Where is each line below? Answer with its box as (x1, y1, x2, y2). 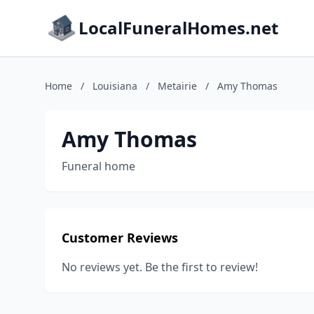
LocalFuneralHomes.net (78, 16, 278, 39)
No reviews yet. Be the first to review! (62, 259, 258, 275)
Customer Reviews (62, 229, 178, 246)
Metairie (158, 79, 197, 93)
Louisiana (93, 79, 137, 93)
